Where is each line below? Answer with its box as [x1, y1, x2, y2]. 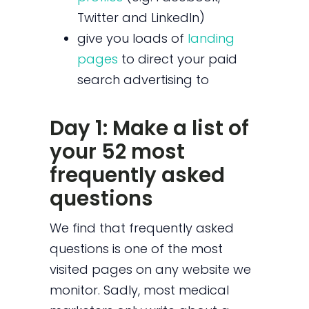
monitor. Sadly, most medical [50, 281, 230, 299]
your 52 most [50, 137, 186, 166]
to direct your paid [118, 50, 238, 68]
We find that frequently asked [50, 219, 235, 237]
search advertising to [77, 70, 210, 88]
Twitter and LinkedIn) [77, 8, 206, 26]
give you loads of [77, 29, 188, 47]
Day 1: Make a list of [50, 113, 250, 142]
